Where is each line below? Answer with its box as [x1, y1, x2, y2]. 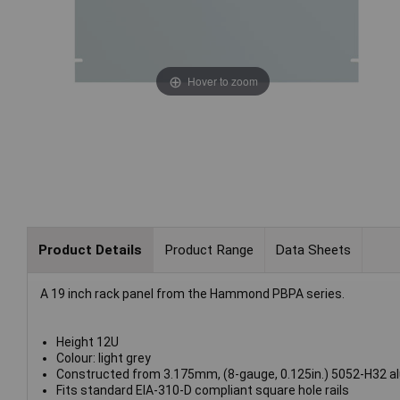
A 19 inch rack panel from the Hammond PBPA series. [40, 287, 345, 302]
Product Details [37, 241, 142, 258]
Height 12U [55, 335, 119, 350]
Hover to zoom [187, 72, 258, 88]
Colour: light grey [55, 351, 151, 366]
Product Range [163, 241, 254, 258]
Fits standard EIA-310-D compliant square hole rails [55, 383, 349, 398]
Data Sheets [275, 241, 352, 258]
